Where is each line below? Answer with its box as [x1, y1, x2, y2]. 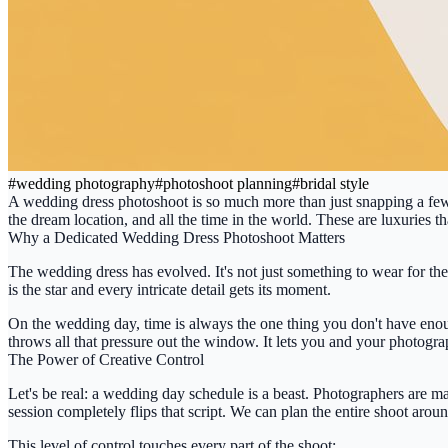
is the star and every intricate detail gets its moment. [8, 280, 331, 298]
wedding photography [16, 174, 155, 192]
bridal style [300, 174, 369, 192]
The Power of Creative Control [8, 350, 204, 368]
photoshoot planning [163, 174, 292, 192]
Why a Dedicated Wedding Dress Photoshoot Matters [8, 228, 345, 246]
